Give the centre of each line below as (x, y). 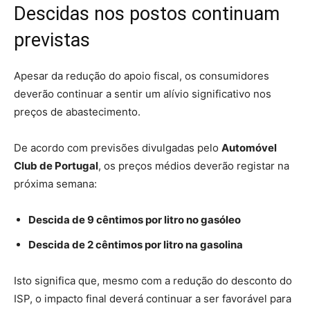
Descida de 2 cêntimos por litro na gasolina (136, 244)
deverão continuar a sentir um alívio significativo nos (143, 93)
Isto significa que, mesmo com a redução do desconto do (153, 280)
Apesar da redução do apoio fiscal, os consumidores (142, 75)
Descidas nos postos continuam (147, 13)
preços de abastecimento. (77, 111)
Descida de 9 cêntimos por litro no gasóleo (135, 219)
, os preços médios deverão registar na (194, 165)
